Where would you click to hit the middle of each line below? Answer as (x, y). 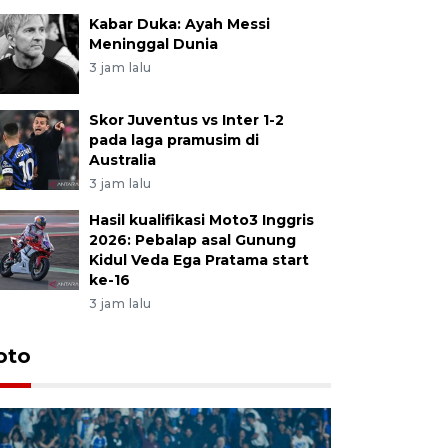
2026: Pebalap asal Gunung (192, 239)
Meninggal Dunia (153, 43)
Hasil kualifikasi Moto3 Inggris (201, 219)
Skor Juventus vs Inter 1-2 (186, 119)
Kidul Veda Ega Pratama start (198, 259)
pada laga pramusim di (173, 139)
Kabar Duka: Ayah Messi (179, 23)
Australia (122, 159)
